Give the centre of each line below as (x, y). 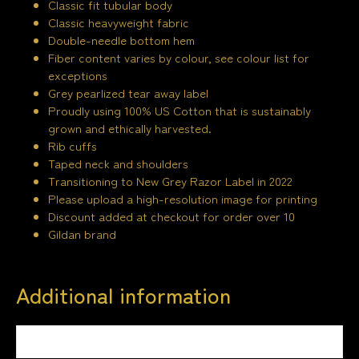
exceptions (78, 75)
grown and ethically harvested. (130, 128)
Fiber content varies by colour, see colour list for (179, 58)
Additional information (123, 295)
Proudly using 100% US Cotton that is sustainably (179, 111)
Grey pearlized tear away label (128, 93)
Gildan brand (82, 234)
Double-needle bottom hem (121, 40)
